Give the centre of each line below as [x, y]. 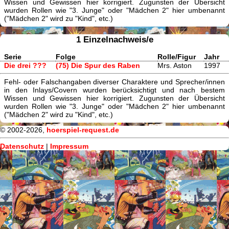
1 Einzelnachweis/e [114, 39]
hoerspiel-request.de [83, 130]
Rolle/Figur [177, 56]
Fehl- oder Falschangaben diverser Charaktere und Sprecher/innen [114, 82]
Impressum [69, 146]
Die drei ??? [25, 65]
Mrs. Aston [175, 65]
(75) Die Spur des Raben [98, 65]
